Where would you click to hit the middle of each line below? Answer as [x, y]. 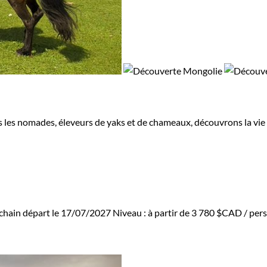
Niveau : [130, 213]
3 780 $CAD [217, 213]
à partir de [170, 213]
